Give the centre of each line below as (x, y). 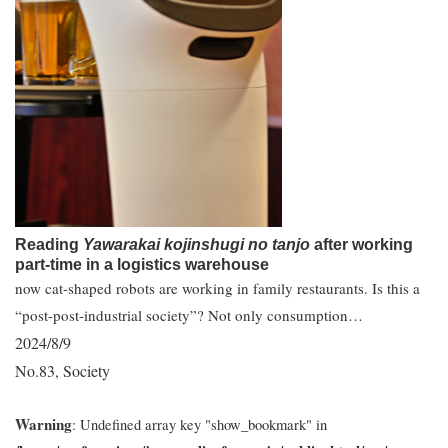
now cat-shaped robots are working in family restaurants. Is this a (217, 288)
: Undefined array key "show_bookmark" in (199, 424)
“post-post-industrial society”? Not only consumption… (189, 315)
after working (361, 244)
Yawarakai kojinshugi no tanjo (196, 244)
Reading (49, 244)
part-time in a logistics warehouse (142, 264)
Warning (43, 424)
